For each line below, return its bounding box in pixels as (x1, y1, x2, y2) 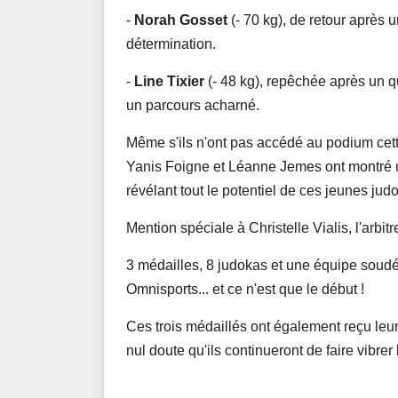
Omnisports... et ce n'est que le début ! (126, 282, 364, 297)
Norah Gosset (134, 12, 227, 28)
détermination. (126, 36, 216, 52)
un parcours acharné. (126, 98, 259, 113)
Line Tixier (134, 74, 204, 89)
